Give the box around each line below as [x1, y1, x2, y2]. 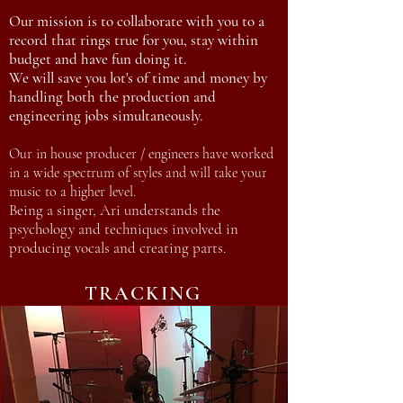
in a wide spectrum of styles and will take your [9, 164, 267, 182]
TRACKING [84, 282, 202, 305]
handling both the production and [9, 87, 216, 106]
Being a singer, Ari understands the [9, 201, 220, 219]
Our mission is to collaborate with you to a [9, 12, 264, 31]
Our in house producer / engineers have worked [9, 145, 273, 163]
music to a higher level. [9, 183, 136, 201]
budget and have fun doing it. [9, 49, 186, 68]
